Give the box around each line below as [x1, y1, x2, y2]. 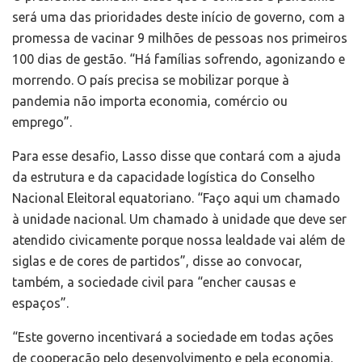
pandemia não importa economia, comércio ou [12, 94, 288, 109]
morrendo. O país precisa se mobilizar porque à [12, 73, 289, 88]
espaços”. [12, 296, 69, 311]
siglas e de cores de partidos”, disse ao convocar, [12, 254, 302, 269]
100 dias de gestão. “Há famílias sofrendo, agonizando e [12, 52, 345, 67]
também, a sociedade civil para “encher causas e [12, 275, 296, 290]
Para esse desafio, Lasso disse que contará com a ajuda [12, 149, 341, 164]
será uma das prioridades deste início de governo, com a [12, 10, 345, 25]
